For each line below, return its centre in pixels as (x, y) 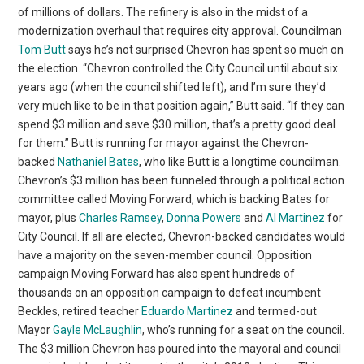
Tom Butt (42, 49)
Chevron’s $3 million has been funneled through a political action (182, 180)
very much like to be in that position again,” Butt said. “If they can (182, 105)
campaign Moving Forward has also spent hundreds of (157, 273)
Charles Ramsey (121, 217)
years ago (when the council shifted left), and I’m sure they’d (172, 87)
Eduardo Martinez (188, 311)
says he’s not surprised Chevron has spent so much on (205, 49)
